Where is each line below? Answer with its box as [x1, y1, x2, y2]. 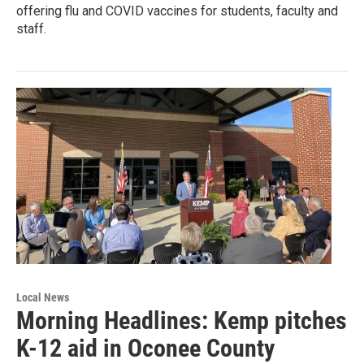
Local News [16, 290, 69, 304]
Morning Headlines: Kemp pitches [16, 305, 347, 335]
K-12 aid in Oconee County [16, 333, 275, 362]
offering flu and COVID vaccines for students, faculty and [16, 3, 338, 19]
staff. [16, 21, 46, 37]
